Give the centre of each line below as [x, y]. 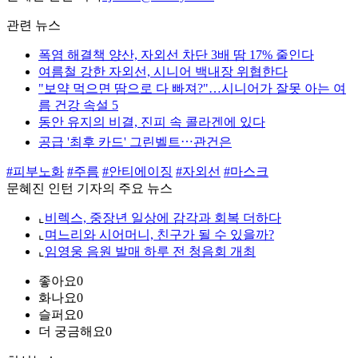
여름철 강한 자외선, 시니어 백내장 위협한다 [163, 72]
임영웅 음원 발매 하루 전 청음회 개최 [150, 252]
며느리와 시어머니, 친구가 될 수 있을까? [159, 235]
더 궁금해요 [72, 332]
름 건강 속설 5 [78, 105]
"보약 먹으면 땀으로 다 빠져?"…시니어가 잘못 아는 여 [192, 89]
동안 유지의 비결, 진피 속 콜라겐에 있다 [152, 122]
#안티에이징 [137, 172]
